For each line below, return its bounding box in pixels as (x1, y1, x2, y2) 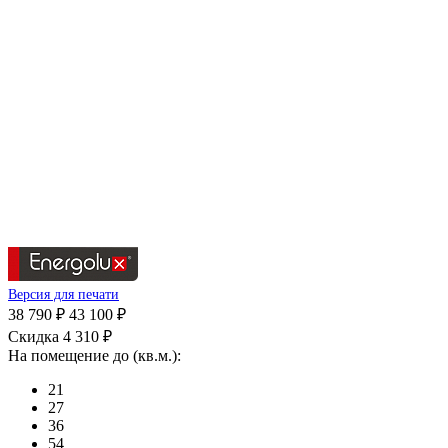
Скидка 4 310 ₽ (8, 328, 112, 346)
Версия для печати (8, 287, 119, 303)
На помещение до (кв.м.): (8, 347, 181, 365)
